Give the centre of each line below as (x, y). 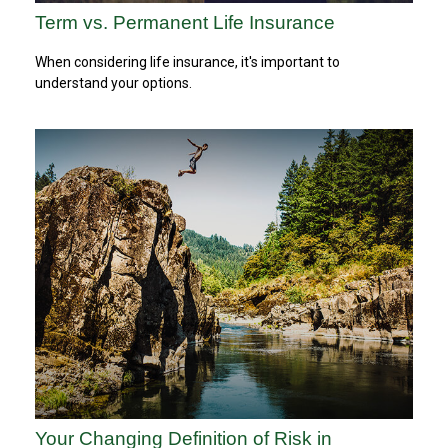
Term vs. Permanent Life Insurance (185, 22)
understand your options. (113, 83)
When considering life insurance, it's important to (187, 62)
